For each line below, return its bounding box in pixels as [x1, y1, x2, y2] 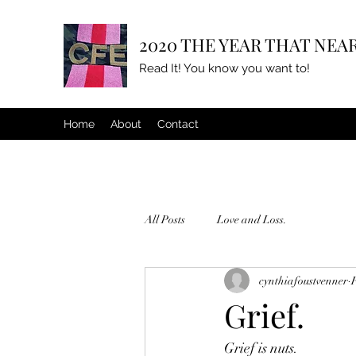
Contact [157, 118, 199, 130]
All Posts [145, 212, 185, 226]
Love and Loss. [217, 212, 287, 226]
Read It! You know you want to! [139, 61, 310, 75]
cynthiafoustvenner [259, 273, 348, 288]
